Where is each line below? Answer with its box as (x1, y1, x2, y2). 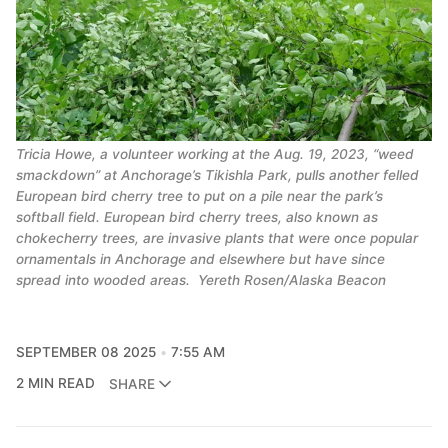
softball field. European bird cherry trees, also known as (16, 209, 378, 226)
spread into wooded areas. (16, 272, 194, 289)
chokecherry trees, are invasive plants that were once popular (16, 230, 418, 247)
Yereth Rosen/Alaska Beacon (194, 272, 386, 289)
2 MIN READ (16, 375, 95, 392)
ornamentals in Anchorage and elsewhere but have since (16, 251, 385, 268)
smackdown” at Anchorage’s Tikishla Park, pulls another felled (16, 167, 419, 184)
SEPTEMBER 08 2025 (16, 344, 156, 361)
